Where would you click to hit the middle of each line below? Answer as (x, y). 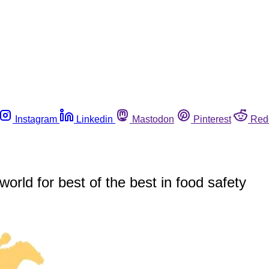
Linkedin (95, 119)
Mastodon (153, 119)
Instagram (36, 119)
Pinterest (212, 119)
